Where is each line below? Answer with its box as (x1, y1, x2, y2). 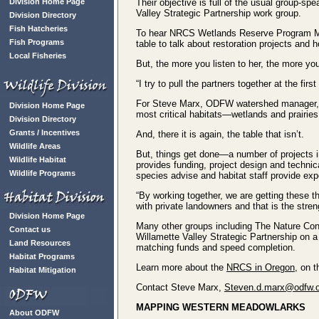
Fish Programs (9, 38, 64, 46)
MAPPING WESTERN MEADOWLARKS (136, 302, 305, 313)
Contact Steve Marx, (136, 282, 224, 293)
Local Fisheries (9, 51, 66, 60)
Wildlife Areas (9, 142, 61, 150)
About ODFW (9, 308, 59, 317)
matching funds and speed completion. (136, 242, 296, 253)
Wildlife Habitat (9, 155, 66, 164)
